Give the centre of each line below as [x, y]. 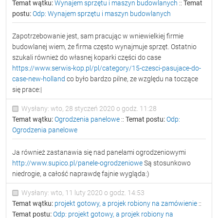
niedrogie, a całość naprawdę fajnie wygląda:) [81, 174]
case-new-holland [39, 79]
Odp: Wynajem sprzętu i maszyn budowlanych [102, 14]
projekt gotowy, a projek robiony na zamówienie [126, 203]
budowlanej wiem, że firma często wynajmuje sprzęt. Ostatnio [104, 47]
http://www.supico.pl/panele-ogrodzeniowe [77, 163]
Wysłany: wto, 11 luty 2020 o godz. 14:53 [82, 193]
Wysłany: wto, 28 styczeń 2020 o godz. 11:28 [88, 109]
